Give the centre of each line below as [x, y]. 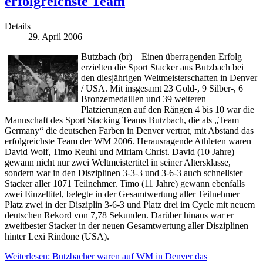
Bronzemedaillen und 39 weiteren [144, 99]
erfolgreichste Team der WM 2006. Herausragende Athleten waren [128, 141]
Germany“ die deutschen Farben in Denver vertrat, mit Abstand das [129, 130]
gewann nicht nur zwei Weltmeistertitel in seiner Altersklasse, [118, 162]
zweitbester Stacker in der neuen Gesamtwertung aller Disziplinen [127, 225]
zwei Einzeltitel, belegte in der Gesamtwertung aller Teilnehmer [122, 194]
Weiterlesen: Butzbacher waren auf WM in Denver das [106, 256]
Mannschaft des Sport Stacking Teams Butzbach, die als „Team [122, 120]
